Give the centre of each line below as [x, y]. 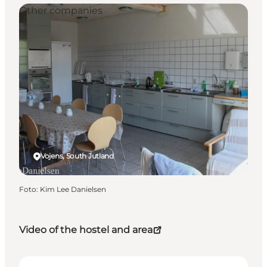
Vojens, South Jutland [77, 156]
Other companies [61, 11]
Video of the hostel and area [86, 230]
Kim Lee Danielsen [73, 190]
